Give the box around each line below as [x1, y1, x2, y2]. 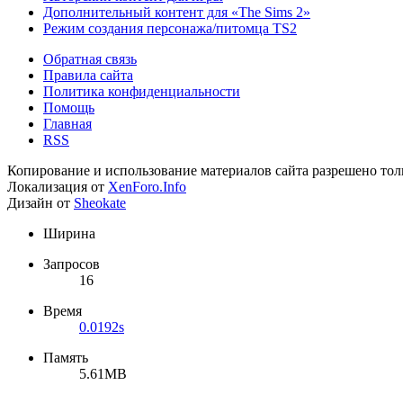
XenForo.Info [108, 178, 186, 194]
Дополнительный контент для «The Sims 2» [43, 4, 310, 20]
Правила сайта [43, 67, 133, 83]
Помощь [43, 99, 94, 115]
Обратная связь [43, 50, 137, 67]
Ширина [43, 225, 95, 241]
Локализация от [7, 178, 108, 194]
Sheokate [74, 194, 126, 210]
